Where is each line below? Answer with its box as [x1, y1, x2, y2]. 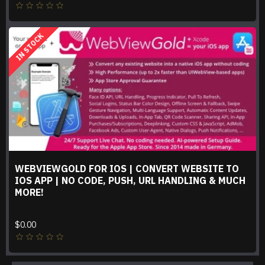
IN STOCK [14, 31, 45, 63]
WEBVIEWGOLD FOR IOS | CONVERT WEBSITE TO [15, 162, 239, 174]
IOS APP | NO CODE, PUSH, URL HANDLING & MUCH [15, 174, 245, 186]
